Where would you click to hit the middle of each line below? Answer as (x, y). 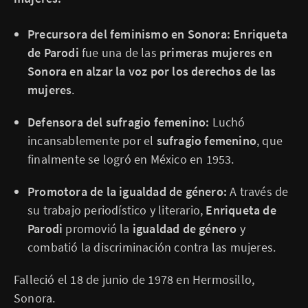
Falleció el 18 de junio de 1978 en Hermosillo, (134, 279)
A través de (258, 191)
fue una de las (119, 53)
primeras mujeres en (216, 53)
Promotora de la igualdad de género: (127, 191)
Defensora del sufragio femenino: (119, 122)
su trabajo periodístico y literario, (117, 210)
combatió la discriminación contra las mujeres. (152, 247)
